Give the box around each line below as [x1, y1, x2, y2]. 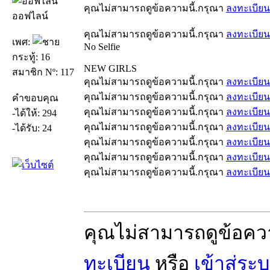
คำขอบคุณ [12, 92, 58, 103]
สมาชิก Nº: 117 [12, 66, 74, 77]
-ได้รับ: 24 [12, 122, 52, 133]
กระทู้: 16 [12, 51, 50, 62]
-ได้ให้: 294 [12, 107, 57, 118]
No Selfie [84, 41, 120, 52]
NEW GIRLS [84, 63, 137, 74]
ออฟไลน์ [12, 10, 48, 21]
